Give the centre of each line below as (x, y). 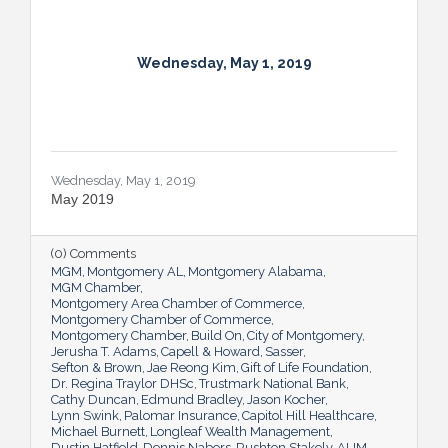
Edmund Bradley (191, 399)
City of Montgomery (304, 335)
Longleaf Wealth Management (240, 431)
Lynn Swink (85, 415)
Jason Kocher (286, 399)
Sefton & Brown (96, 367)
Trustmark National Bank (272, 383)
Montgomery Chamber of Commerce (161, 319)
